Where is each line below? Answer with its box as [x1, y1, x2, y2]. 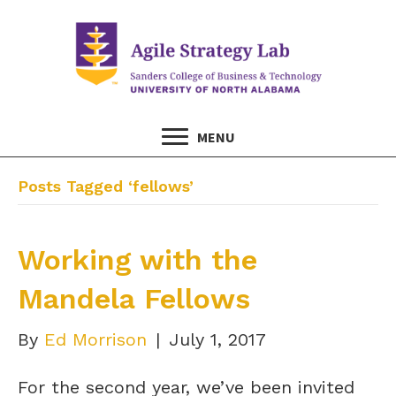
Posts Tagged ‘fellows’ [18, 176, 194, 195]
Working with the [18, 242, 257, 277]
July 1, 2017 [169, 328, 266, 350]
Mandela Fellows [18, 281, 250, 316]
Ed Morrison [44, 328, 147, 350]
